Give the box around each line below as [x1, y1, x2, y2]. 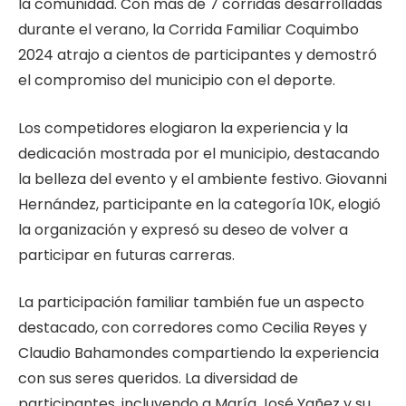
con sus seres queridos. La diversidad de [18, 368, 298, 390]
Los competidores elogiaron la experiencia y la [18, 117, 348, 139]
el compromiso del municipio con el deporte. [18, 69, 335, 91]
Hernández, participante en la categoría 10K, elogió [18, 193, 381, 215]
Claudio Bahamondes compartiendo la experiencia [18, 343, 379, 364]
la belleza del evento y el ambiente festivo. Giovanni [18, 168, 387, 189]
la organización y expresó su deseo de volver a [18, 218, 348, 240]
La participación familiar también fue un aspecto [18, 292, 364, 314]
